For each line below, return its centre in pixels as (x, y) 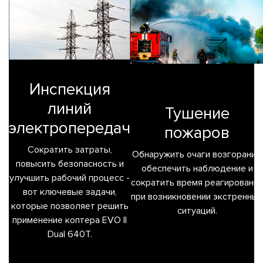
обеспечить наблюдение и (197, 168)
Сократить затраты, (70, 149)
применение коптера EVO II (70, 220)
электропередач (70, 128)
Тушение (197, 113)
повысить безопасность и (70, 163)
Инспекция (70, 89)
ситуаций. (197, 210)
